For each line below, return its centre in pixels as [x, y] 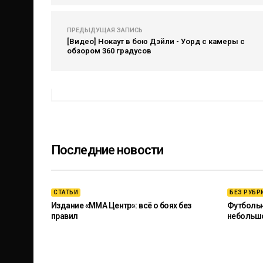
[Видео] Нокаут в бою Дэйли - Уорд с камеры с [156, 41]
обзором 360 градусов [109, 51]
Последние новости [107, 150]
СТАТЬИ [66, 192]
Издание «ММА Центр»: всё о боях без [121, 205]
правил [65, 216]
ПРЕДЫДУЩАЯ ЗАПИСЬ [105, 30]
